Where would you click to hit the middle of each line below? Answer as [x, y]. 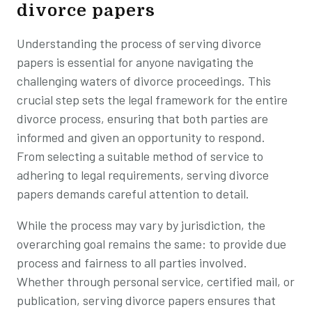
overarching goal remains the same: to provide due [151, 243]
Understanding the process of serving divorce [139, 43]
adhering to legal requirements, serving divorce [143, 174]
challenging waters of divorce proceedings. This [144, 80]
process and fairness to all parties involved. [132, 262]
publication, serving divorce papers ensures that [146, 300]
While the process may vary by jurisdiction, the [141, 225]
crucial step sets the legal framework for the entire [152, 99]
